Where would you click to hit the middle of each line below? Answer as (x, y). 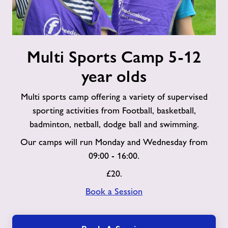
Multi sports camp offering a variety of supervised (114, 97)
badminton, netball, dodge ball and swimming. (114, 124)
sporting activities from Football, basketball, (114, 110)
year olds (114, 76)
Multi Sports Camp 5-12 (114, 57)
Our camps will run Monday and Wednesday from (114, 142)
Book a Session (114, 191)
